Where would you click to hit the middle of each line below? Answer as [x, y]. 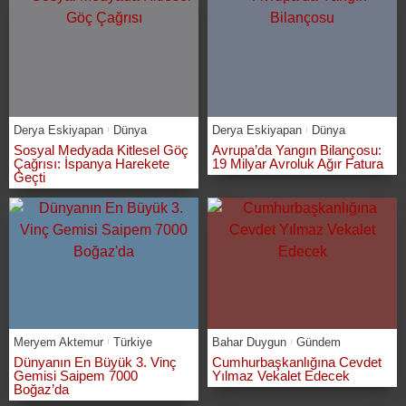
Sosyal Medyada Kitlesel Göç [101, 150]
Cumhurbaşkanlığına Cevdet [297, 362]
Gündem [319, 342]
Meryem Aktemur [58, 342]
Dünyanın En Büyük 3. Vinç [95, 362]
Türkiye [133, 342]
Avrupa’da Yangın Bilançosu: [297, 150]
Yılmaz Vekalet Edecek [281, 375]
